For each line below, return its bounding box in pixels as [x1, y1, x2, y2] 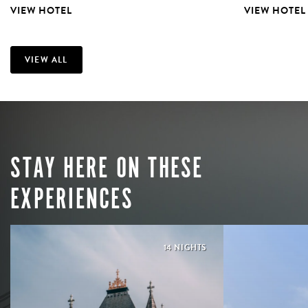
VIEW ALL [25, 53, 68, 66]
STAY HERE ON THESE [10, 151, 203, 186]
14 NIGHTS [163, 241, 207, 254]
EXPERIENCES [10, 181, 133, 217]
